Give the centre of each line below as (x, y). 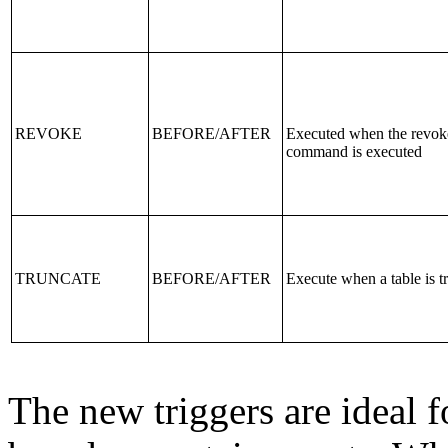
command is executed (354, 151)
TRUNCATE (58, 278)
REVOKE (48, 133)
